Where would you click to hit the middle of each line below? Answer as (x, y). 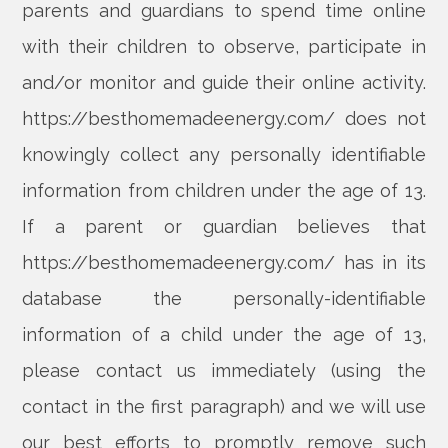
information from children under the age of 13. (224, 190)
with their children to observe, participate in (224, 46)
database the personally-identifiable (224, 298)
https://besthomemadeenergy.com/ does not (224, 118)
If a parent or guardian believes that (224, 226)
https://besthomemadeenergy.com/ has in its (224, 262)
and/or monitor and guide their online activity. (224, 82)
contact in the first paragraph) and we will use (224, 406)
